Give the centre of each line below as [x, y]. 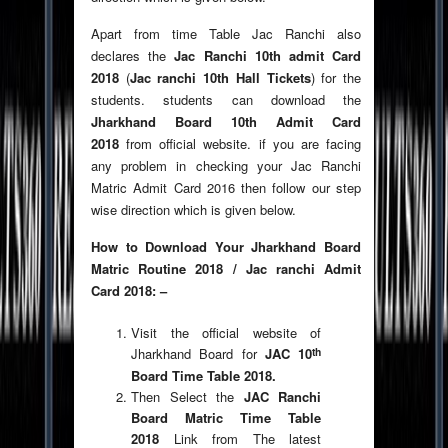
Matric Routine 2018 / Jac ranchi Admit [226, 269]
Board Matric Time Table [226, 418]
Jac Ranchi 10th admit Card [268, 56]
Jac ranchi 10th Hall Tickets [220, 78]
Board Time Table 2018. [203, 376]
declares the [133, 56]
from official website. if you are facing [240, 144]
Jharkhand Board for [198, 354]
